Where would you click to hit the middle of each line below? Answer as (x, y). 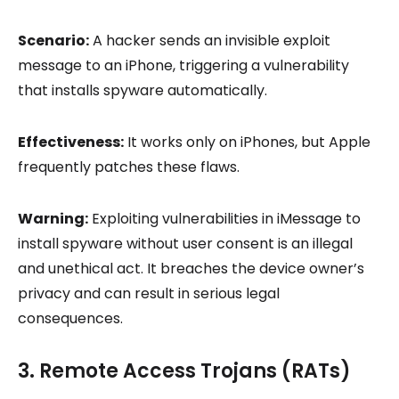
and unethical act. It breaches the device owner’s (191, 269)
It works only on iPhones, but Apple (247, 142)
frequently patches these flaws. (129, 167)
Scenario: (53, 41)
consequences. (70, 319)
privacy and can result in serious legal (149, 294)
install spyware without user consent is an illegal (185, 244)
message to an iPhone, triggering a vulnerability (183, 66)
